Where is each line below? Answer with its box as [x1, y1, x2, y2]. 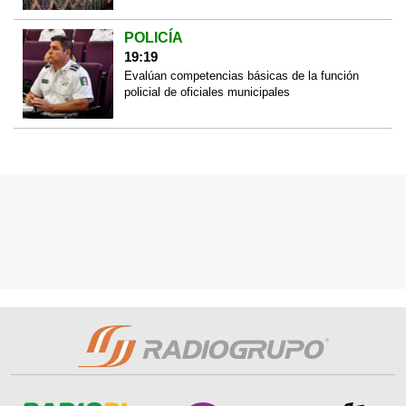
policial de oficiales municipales [123, 84, 290, 99]
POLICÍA [123, 29, 183, 45]
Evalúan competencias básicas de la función [123, 68, 359, 82]
